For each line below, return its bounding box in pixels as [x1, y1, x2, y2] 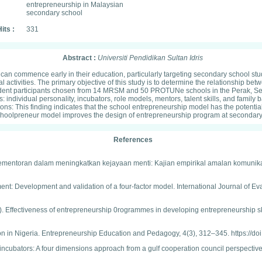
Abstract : [63, 54, 98, 62]
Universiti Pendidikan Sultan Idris [98, 54, 203, 62]
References [113, 136, 153, 144]
